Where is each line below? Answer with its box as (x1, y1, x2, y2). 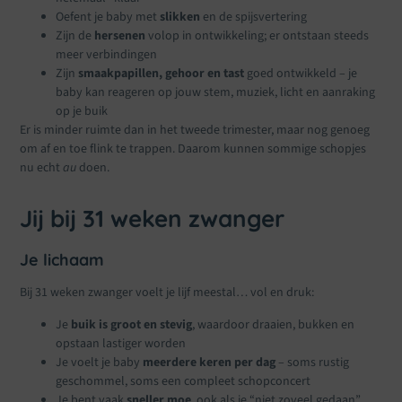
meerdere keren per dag (143, 353, 276, 371)
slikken (160, 8, 201, 27)
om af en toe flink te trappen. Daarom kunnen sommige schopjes (20, 140, 367, 159)
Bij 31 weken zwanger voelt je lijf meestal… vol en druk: (20, 284, 315, 302)
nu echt (20, 159, 64, 178)
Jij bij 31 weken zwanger (20, 204, 285, 234)
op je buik (56, 102, 109, 121)
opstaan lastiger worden (56, 334, 187, 353)
